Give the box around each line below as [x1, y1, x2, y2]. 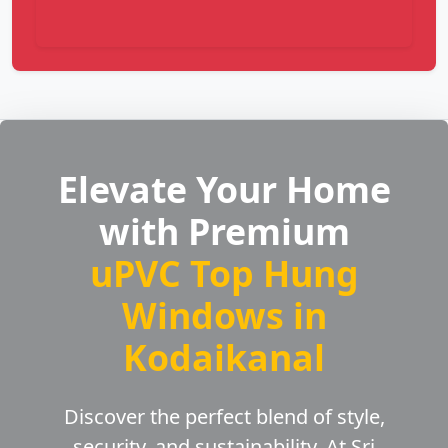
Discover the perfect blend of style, [63, 403, 385, 431]
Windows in [121, 291, 327, 340]
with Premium [98, 207, 350, 256]
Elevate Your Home [57, 165, 391, 214]
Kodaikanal [123, 333, 325, 382]
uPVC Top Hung [89, 249, 359, 298]
